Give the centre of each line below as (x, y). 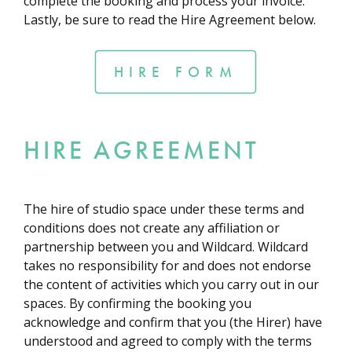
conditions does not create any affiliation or (152, 228)
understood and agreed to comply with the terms (168, 341)
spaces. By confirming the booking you (137, 304)
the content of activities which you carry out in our (171, 285)
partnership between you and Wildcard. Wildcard (166, 247)
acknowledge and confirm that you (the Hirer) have (173, 323)
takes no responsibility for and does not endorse (167, 266)
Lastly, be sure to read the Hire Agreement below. (170, 19)
